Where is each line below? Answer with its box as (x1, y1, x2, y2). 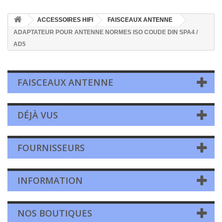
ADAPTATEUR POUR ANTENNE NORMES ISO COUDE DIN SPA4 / (13, 29, 198, 36)
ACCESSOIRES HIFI (37, 16, 93, 23)
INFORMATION (17, 174, 83, 186)
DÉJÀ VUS (17, 109, 58, 121)
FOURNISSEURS (17, 142, 85, 154)
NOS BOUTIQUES (17, 207, 92, 219)
